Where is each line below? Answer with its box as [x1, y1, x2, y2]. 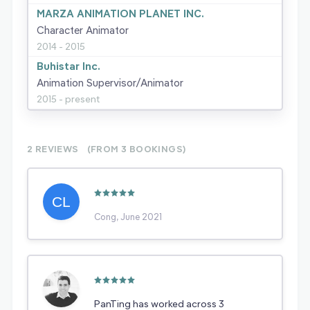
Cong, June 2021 [94, 211, 162, 223]
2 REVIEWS [27, 143, 79, 155]
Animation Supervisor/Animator [37, 76, 183, 90]
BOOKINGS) [129, 143, 186, 155]
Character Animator [37, 24, 129, 37]
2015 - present [37, 93, 100, 106]
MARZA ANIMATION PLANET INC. [37, 7, 204, 21]
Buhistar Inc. [37, 60, 100, 73]
